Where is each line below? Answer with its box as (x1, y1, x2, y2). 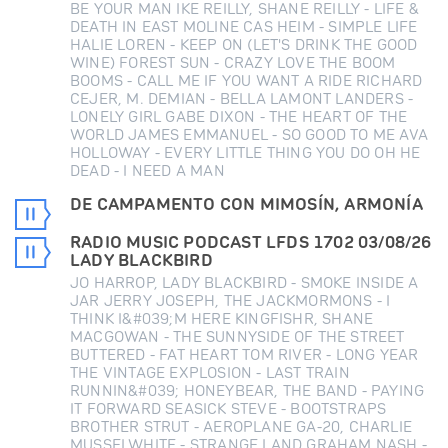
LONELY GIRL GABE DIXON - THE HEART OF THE (70, 107, 408, 126)
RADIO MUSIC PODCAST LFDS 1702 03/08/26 (70, 231, 432, 253)
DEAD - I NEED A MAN (70, 161, 225, 180)
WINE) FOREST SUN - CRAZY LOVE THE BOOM (70, 53, 396, 72)
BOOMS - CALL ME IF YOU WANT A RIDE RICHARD (70, 71, 423, 90)
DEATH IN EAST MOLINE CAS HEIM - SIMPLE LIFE (70, 17, 418, 36)
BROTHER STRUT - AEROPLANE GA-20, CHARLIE (70, 417, 413, 436)
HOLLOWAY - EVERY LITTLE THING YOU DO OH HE (70, 143, 421, 162)
